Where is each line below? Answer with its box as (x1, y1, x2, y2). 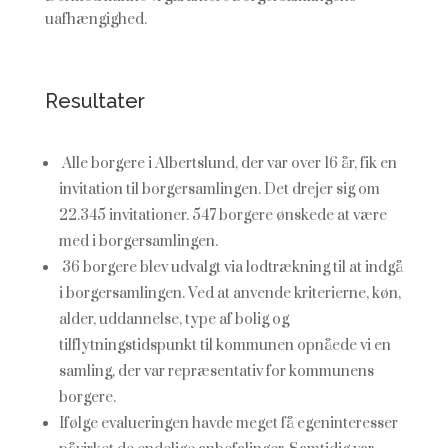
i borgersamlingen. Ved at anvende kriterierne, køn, (58, 284, 401, 303)
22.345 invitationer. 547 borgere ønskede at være (58, 206, 387, 225)
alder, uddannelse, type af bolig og (58, 310, 289, 329)
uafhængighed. (44, 10, 147, 29)
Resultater (44, 89, 145, 113)
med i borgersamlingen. (58, 232, 218, 251)
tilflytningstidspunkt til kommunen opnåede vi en (58, 336, 391, 355)
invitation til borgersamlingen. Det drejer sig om (58, 180, 380, 199)
